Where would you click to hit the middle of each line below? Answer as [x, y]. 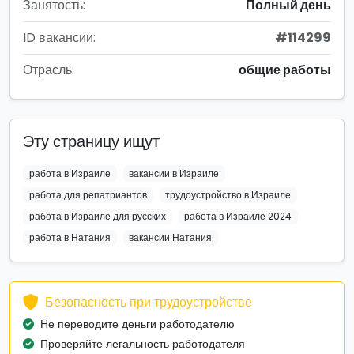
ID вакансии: [59, 37]
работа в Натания [70, 238]
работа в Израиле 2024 [238, 217]
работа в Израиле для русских [97, 217]
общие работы [285, 70]
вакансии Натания [171, 238]
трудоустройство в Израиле [228, 194]
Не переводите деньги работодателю [137, 324]
